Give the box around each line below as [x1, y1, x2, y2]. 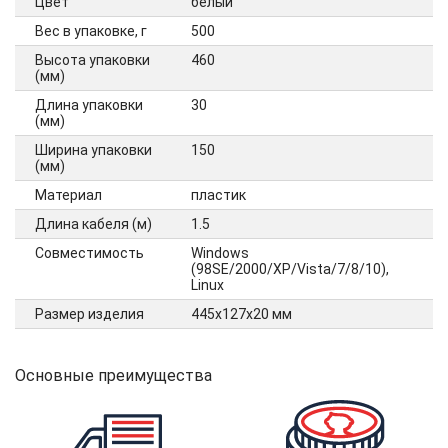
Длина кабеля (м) [35, 216, 152, 233]
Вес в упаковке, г [35, 23, 147, 40]
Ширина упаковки [35, 142, 152, 159]
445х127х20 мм [191, 306, 292, 323]
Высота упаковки [35, 52, 150, 69]
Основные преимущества [15, 366, 212, 386]
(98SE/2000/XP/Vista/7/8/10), [191, 261, 389, 278]
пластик [191, 187, 246, 204]
